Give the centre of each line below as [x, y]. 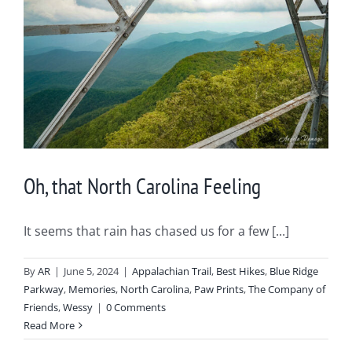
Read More [49, 326]
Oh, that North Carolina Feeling [142, 186]
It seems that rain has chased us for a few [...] [156, 231]
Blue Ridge [294, 271]
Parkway [44, 290]
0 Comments [136, 308]
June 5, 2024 [91, 271]
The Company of [287, 290]
